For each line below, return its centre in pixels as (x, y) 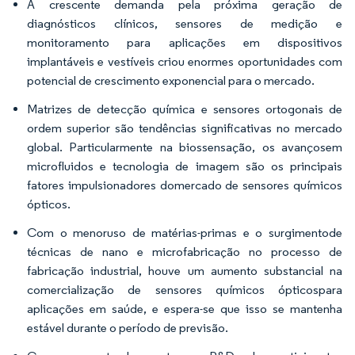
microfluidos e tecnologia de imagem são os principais (185, 166)
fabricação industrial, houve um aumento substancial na (185, 271)
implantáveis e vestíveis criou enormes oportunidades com (185, 61)
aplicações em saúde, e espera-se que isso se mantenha (185, 309)
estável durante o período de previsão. (128, 328)
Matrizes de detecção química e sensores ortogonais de (185, 109)
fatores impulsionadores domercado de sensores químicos (185, 185)
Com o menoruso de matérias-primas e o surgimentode (185, 233)
